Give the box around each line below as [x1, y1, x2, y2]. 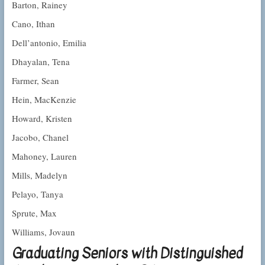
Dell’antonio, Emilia [11, 37, 86, 49]
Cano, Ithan [11, 18, 55, 30]
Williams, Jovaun [11, 226, 75, 238]
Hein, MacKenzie [11, 93, 76, 106]
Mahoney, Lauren [11, 150, 77, 163]
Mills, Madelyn [11, 169, 67, 182]
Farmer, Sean [11, 75, 59, 87]
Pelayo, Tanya [11, 188, 63, 201]
